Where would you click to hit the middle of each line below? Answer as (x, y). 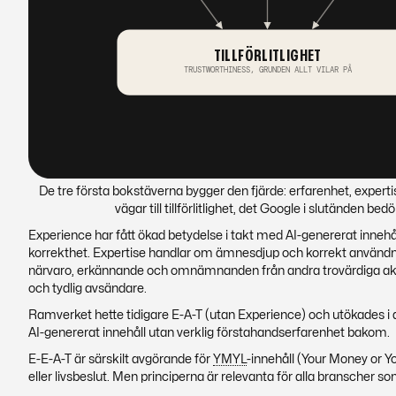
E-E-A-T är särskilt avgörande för (121, 359)
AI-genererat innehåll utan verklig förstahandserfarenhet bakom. (209, 333)
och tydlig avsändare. (88, 289)
